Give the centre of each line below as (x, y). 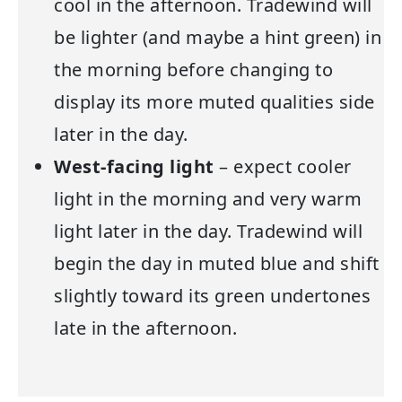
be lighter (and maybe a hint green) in (218, 38)
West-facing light (134, 167)
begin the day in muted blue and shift (217, 264)
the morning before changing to (193, 70)
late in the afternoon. (145, 328)
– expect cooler (283, 167)
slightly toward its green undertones (212, 296)
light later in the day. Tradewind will (208, 232)
